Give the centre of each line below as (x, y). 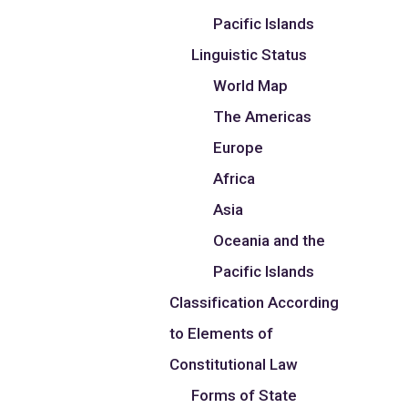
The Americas (263, 117)
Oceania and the (270, 241)
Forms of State (245, 396)
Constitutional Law (234, 365)
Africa (235, 179)
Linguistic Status (250, 55)
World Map (251, 86)
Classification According (255, 303)
